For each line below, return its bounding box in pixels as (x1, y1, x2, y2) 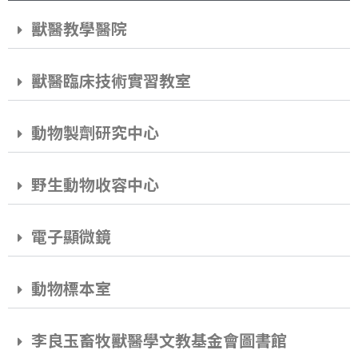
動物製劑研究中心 (31, 126, 159, 142)
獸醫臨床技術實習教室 (31, 74, 191, 90)
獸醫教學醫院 (31, 22, 127, 38)
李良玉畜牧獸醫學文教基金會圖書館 (31, 334, 287, 350)
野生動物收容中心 (31, 178, 159, 194)
